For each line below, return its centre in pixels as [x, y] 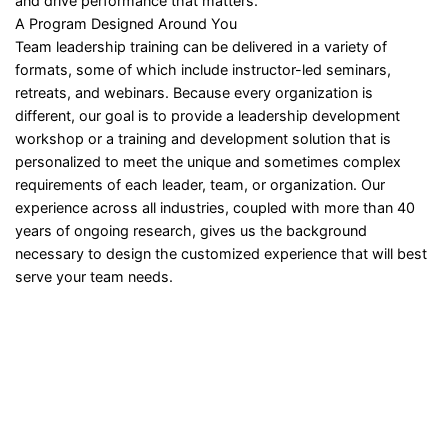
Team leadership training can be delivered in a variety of [201, 46]
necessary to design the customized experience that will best [221, 253]
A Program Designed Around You [126, 23]
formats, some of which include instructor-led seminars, [203, 69]
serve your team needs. [94, 276]
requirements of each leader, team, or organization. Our [200, 184]
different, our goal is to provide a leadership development [207, 115]
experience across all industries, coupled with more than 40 [215, 207]
